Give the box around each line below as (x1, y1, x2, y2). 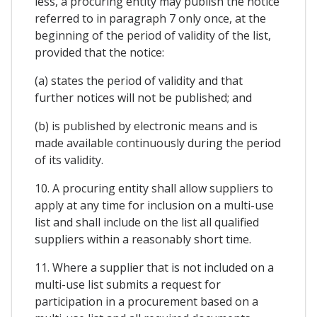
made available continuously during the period (35, 135, 281, 151)
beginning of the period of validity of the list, (35, 28, 271, 44)
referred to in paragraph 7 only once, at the (35, 11, 266, 27)
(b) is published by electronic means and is (35, 118, 258, 134)
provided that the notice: (35, 45, 164, 61)
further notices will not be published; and (35, 90, 252, 106)
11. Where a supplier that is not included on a (35, 260, 274, 276)
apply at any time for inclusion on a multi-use (35, 197, 274, 214)
